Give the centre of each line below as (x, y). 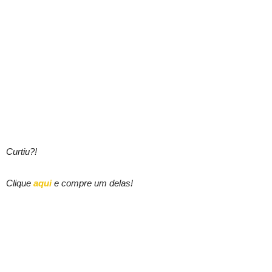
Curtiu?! (22, 151)
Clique (20, 183)
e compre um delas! (93, 183)
